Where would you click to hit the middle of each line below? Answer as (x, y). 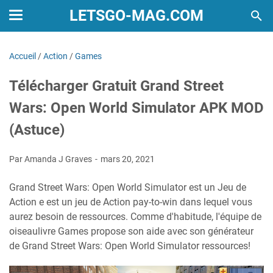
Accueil (23, 56)
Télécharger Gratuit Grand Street (116, 86)
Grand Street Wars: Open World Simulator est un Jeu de (128, 187)
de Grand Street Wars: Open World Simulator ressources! (130, 246)
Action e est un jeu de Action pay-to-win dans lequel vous (131, 202)
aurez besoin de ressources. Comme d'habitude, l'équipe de (135, 217)
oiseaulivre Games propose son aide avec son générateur (131, 231)
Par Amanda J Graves (51, 159)
